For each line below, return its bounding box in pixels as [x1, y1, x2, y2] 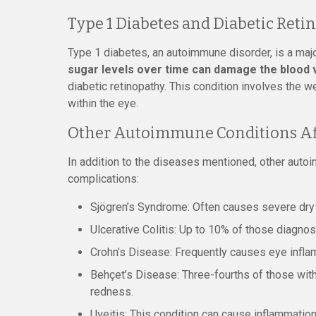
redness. [90, 285, 133, 298]
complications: [68, 172, 139, 186]
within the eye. [68, 97, 138, 110]
